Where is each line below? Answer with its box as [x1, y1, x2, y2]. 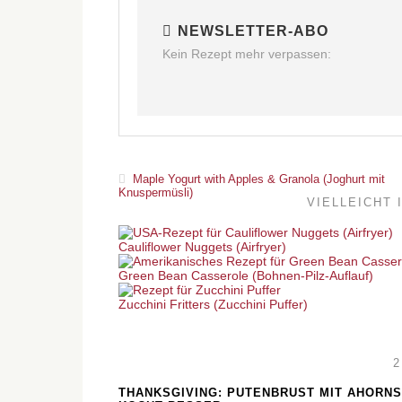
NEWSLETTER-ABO [178, 23, 328, 39]
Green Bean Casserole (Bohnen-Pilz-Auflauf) [118, 268, 373, 283]
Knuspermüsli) [118, 186, 193, 199]
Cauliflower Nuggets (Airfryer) [118, 240, 286, 254]
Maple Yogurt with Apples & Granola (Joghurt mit [129, 172, 385, 186]
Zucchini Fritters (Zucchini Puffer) [118, 297, 308, 311]
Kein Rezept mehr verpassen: [162, 47, 331, 61]
